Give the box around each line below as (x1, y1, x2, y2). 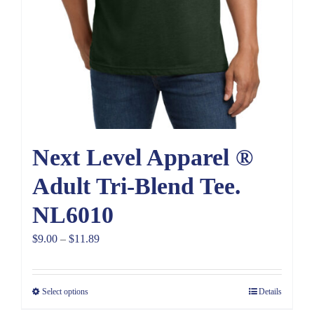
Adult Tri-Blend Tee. (32, 173, 241, 200)
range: (99, 252, 126, 264)
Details (259, 287, 282, 297)
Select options (42, 287, 88, 297)
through (99, 291, 133, 303)
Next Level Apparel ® (32, 144, 253, 171)
